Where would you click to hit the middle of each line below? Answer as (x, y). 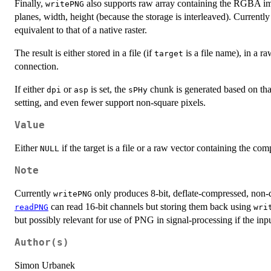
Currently (34, 193)
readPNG (31, 207)
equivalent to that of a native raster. (81, 30)
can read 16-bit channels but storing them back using (151, 206)
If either (31, 89)
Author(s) (42, 242)
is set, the (108, 89)
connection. (37, 66)
